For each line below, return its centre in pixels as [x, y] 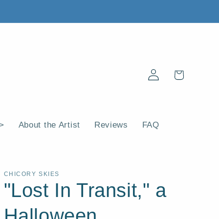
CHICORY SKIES [32, 174]
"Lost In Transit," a [85, 190]
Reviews [111, 125]
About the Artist [49, 125]
